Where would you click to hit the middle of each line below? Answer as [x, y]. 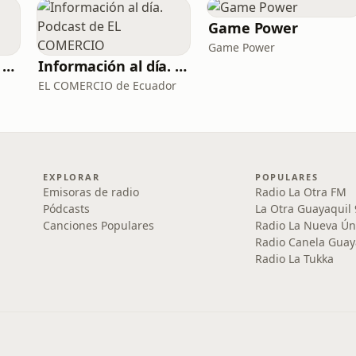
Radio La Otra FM [300, 192]
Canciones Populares [99, 225]
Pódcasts [67, 209]
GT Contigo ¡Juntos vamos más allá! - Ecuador [9, 66]
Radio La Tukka [294, 259]
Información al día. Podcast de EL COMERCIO [181, 66]
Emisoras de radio [91, 192]
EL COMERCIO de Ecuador [107, 85]
